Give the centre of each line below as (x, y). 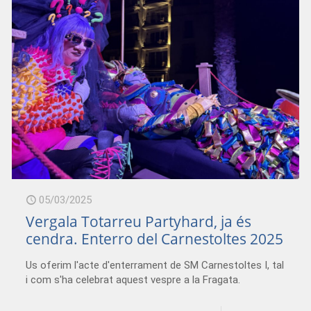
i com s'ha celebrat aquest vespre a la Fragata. (133, 279)
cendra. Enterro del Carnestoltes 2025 (155, 238)
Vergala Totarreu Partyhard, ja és (139, 221)
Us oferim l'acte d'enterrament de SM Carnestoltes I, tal (155, 265)
